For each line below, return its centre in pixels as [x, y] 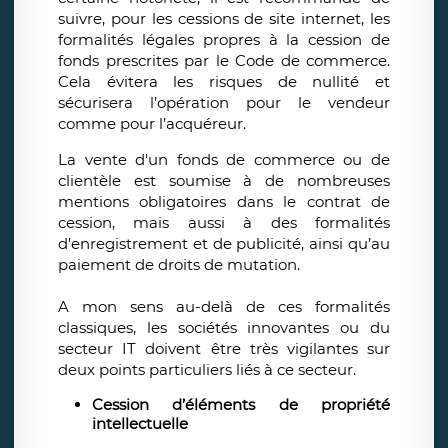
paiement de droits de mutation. [179, 265]
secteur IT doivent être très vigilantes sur [224, 349]
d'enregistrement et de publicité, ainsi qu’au [224, 244]
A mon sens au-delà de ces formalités [224, 307]
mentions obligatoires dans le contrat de [224, 202]
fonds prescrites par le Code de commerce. [224, 61]
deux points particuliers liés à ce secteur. [209, 370]
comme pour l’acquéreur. [154, 124]
